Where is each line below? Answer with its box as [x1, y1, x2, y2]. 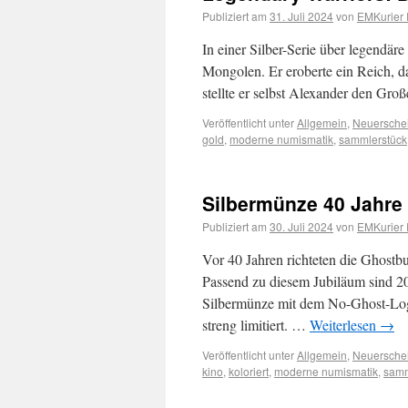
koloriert [229, 363, 269, 379]
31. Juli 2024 [270, 8, 333, 24]
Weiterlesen [310, 315, 380, 334]
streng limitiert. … [202, 315, 310, 334]
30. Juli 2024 [270, 219, 333, 234]
